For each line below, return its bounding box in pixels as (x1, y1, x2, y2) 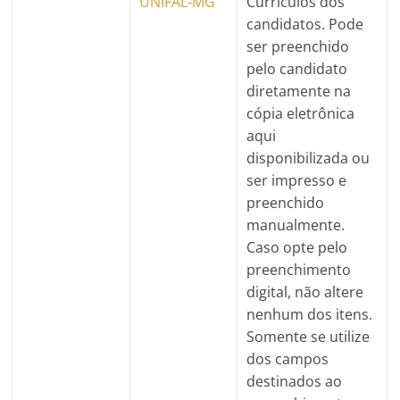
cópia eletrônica (246, 103, 355, 123)
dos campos (246, 348, 329, 369)
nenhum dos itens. (246, 304, 373, 324)
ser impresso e (246, 170, 347, 190)
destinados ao (246, 371, 343, 391)
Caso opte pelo (246, 237, 348, 257)
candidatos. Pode (246, 13, 364, 34)
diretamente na (246, 80, 352, 101)
